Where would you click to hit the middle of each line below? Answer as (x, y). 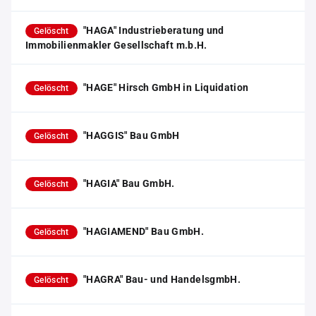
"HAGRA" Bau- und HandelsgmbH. (162, 279)
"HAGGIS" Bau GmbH (131, 135)
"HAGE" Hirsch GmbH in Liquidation (166, 87)
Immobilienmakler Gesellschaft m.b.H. (116, 45)
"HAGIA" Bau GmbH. (129, 183)
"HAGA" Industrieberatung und (153, 30)
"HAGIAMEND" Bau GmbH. (144, 231)
